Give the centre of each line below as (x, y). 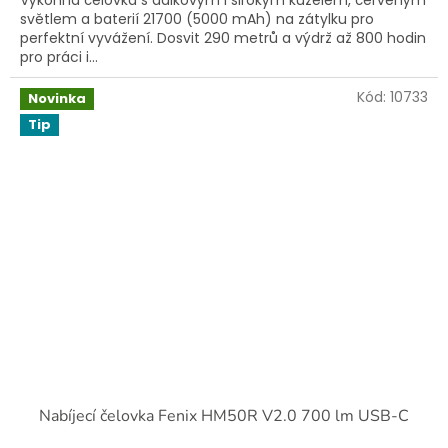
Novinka (57, 99)
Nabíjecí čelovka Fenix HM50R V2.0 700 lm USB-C (224, 416)
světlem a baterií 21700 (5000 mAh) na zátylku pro (197, 19)
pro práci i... (59, 57)
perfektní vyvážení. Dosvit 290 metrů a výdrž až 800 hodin (223, 38)
